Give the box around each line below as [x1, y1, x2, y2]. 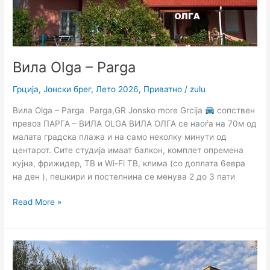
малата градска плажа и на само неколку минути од [13, 131, 227, 142]
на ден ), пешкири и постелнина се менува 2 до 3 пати [13, 171, 236, 181]
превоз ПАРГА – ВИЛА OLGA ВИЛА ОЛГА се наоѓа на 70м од [13, 118, 257, 128]
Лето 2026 [96, 84, 139, 95]
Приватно [143, 84, 183, 95]
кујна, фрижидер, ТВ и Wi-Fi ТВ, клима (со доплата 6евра [13, 158, 246, 168]
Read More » [13, 197, 62, 207]
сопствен [214, 105, 255, 115]
